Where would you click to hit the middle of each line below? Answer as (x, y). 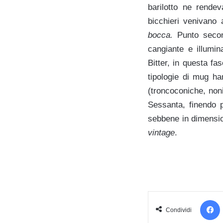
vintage (161, 132)
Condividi (179, 210)
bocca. (163, 35)
